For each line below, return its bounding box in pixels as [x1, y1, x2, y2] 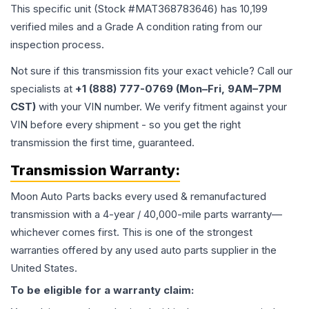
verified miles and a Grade [10, 20, 137, 34]
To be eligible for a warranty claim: [10, 283, 194, 297]
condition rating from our [143, 20, 262, 34]
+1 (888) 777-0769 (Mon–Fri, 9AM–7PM [75, 82, 281, 96]
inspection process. [10, 38, 104, 52]
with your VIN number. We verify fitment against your [36, 100, 287, 114]
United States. [10, 261, 77, 275]
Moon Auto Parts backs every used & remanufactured [10, 190, 266, 203]
